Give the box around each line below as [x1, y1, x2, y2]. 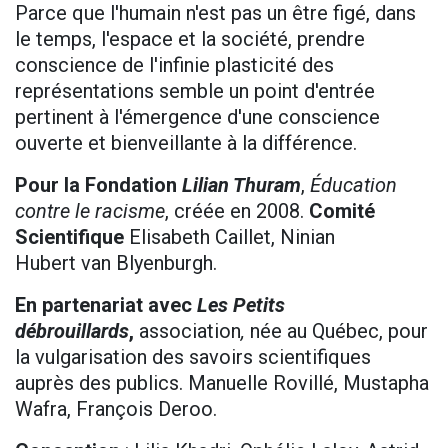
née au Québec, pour [250, 319, 428, 344]
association [139, 319, 241, 344]
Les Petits [197, 293, 285, 318]
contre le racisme [15, 199, 165, 224]
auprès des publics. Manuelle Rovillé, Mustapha [15, 371, 429, 396]
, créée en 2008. [165, 199, 309, 224]
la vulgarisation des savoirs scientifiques [15, 345, 371, 370]
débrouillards [15, 319, 129, 344]
